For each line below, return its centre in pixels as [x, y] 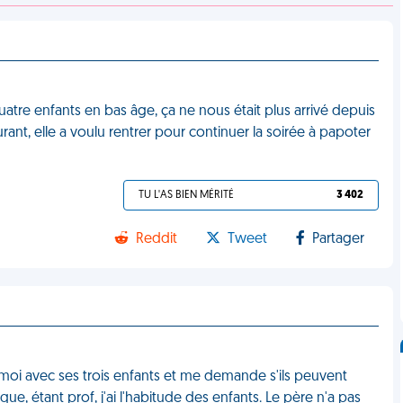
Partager [339, 239]
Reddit [157, 239]
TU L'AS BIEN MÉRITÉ [187, 195]
